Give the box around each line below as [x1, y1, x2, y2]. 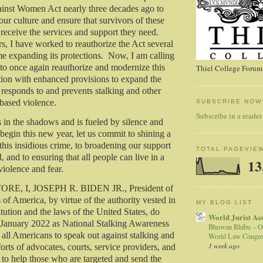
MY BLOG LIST [196, 199, 253, 206]
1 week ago [208, 240, 240, 250]
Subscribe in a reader [196, 110, 262, 121]
